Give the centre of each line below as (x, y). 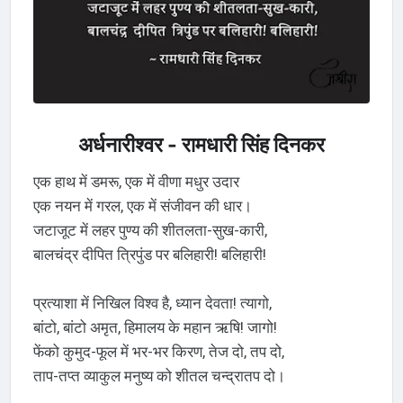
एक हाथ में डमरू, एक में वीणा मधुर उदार (136, 181)
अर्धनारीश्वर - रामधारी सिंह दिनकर (201, 145)
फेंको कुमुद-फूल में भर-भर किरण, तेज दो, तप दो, (158, 351)
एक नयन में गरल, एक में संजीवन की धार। (142, 206)
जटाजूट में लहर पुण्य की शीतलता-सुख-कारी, (150, 230)
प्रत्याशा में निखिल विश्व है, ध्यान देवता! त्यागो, (152, 303)
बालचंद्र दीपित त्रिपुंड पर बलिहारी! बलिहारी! (149, 254)
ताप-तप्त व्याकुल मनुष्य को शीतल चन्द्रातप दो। (159, 376)
